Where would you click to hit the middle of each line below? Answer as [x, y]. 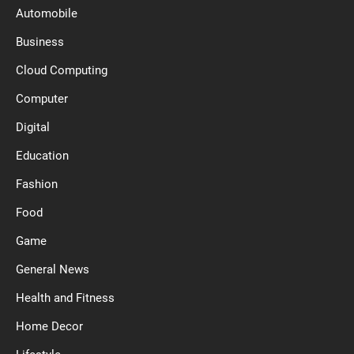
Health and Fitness [65, 298]
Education [42, 155]
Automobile [47, 13]
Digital [33, 127]
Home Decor [49, 326]
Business [40, 41]
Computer [42, 98]
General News [53, 269]
